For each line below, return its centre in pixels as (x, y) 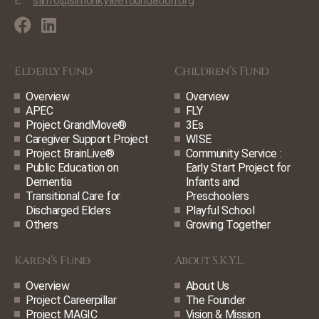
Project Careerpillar (71, 300)
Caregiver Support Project (87, 139)
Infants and (212, 182)
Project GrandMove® (77, 125)
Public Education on (72, 168)
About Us (208, 286)
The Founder (215, 300)
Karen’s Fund (52, 261)
